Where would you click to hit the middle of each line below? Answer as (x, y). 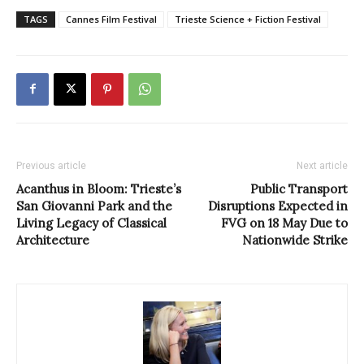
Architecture (53, 240)
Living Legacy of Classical (91, 223)
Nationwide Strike (295, 240)
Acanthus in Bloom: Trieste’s (99, 188)
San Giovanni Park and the (94, 206)
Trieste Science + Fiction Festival (248, 19)
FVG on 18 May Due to (284, 223)
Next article (322, 165)
